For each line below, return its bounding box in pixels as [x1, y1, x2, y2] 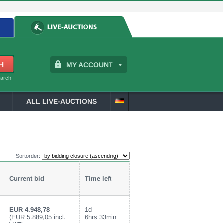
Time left [85, 175, 111, 182]
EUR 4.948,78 [9, 206, 50, 213]
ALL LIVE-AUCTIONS [26, 97, 97, 105]
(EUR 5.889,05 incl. [9, 213, 66, 221]
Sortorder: [16, 153, 42, 159]
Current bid [9, 175, 44, 182]
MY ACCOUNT [66, 61, 113, 69]
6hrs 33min [85, 213, 116, 221]
